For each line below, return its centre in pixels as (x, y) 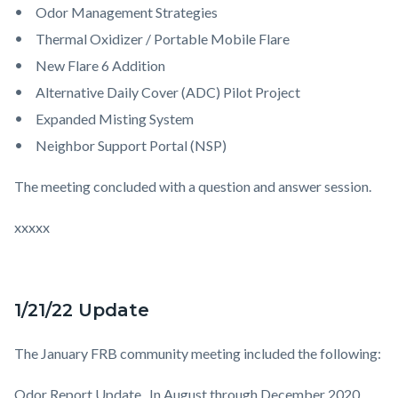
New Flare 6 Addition (100, 66)
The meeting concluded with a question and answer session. (193, 187)
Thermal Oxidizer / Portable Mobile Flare (163, 39)
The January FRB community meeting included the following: (198, 354)
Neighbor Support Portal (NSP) (131, 146)
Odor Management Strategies (127, 12)
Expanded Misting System (115, 119)
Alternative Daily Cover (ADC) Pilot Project (168, 92)
